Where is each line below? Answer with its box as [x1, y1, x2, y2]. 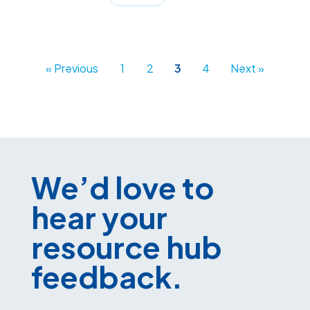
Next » [230, 61, 264, 76]
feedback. [30, 257, 183, 296]
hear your [30, 198, 167, 237]
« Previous [45, 61, 98, 76]
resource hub [30, 228, 222, 266]
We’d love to [30, 168, 214, 207]
